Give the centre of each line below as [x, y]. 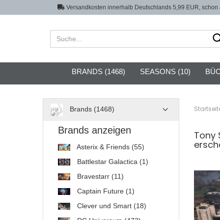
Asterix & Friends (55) [110, 147]
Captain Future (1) [105, 191]
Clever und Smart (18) [111, 206]
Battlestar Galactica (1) [112, 162]
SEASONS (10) [165, 71]
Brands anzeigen [95, 130]
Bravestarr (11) [99, 176]
